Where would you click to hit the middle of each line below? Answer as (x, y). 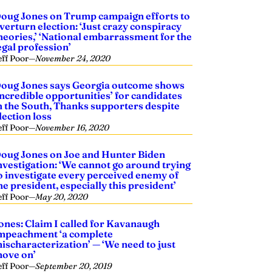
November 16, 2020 (73, 127)
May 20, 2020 (62, 197)
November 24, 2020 (73, 58)
